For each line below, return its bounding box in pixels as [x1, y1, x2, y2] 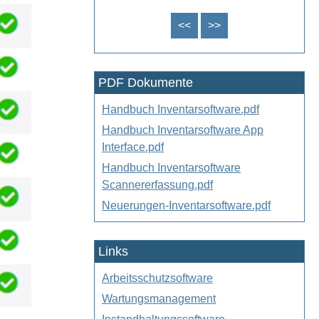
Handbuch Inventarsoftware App [102, 124, 263, 137]
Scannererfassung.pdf [102, 179, 213, 192]
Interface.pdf [102, 141, 164, 154]
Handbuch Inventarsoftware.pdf [102, 103, 259, 116]
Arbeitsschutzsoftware [102, 272, 213, 285]
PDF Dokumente [98, 75, 193, 90]
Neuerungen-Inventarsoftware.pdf [102, 199, 271, 212]
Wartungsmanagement [102, 293, 216, 305]
